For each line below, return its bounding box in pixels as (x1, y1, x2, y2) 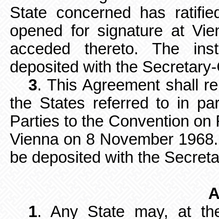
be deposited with (10, 149, 133, 166)
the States (10, 94, 85, 112)
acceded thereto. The (10, 40, 180, 58)
